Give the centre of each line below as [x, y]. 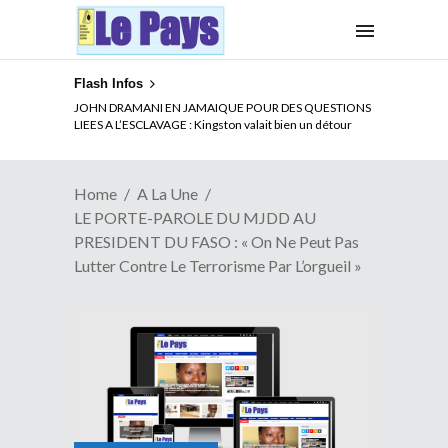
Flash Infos [108, 83]
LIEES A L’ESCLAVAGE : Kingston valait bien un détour [213, 124]
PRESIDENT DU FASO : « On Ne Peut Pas [216, 241]
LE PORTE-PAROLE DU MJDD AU [195, 217]
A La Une [167, 193]
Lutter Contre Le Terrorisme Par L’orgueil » [218, 265]
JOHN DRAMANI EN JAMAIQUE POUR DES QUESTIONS [222, 107]
